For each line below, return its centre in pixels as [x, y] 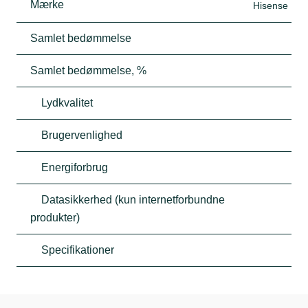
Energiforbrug [75, 167]
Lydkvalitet [67, 102]
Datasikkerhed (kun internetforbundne [133, 199]
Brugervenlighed [82, 135]
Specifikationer [78, 250]
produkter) [55, 217]
